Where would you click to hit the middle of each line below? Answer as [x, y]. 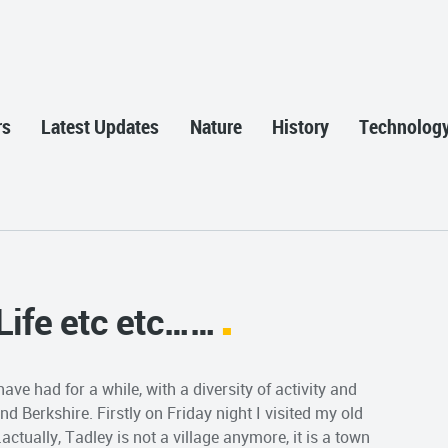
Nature [215, 127]
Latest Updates [100, 127]
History [301, 127]
